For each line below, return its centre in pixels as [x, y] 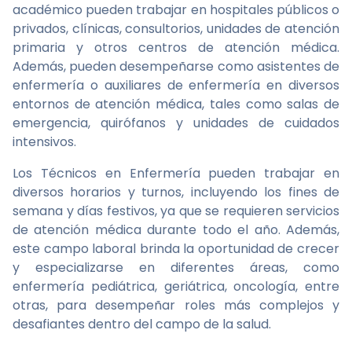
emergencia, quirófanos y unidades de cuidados [176, 123]
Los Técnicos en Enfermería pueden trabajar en [176, 173]
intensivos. [44, 142]
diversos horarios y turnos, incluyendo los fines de [176, 192]
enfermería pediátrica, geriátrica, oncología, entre [176, 286]
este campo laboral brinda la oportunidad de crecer [176, 249]
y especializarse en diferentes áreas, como [176, 268]
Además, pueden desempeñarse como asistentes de [176, 66]
